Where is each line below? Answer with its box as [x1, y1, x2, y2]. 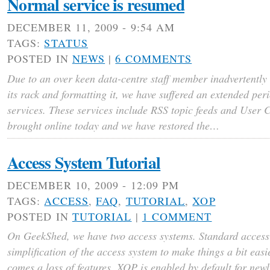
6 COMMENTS [115, 51, 192, 66]
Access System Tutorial [7, 149, 161, 174]
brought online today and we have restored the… [7, 118, 219, 133]
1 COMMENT [142, 209, 212, 224]
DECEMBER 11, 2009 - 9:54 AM [7, 20, 175, 35]
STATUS [44, 36, 88, 51]
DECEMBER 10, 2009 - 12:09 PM [7, 177, 180, 192]
